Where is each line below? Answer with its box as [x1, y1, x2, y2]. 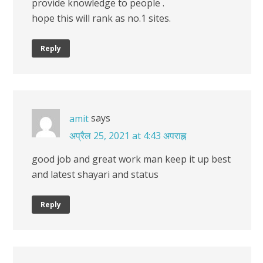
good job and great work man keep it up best [32, 153, 231, 166]
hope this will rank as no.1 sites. [32, 12, 171, 25]
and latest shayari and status [32, 168, 159, 181]
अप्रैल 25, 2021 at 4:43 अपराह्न [69, 129, 186, 142]
